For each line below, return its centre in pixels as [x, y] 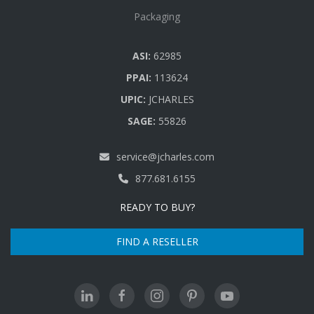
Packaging [157, 16]
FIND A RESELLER [157, 241]
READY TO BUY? [157, 207]
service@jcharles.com [165, 156]
